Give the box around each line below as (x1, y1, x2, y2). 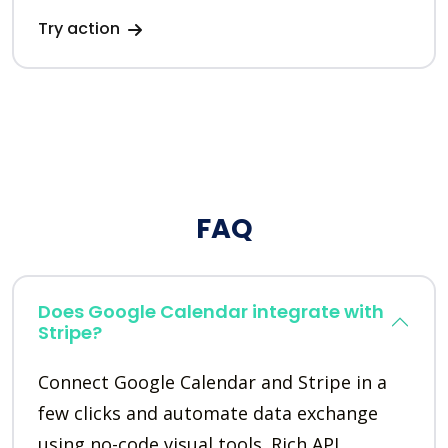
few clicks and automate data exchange (38, 401, 378, 426)
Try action (38, 17, 124, 41)
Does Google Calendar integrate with (38, 299, 384, 325)
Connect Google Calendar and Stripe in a (38, 370, 387, 395)
